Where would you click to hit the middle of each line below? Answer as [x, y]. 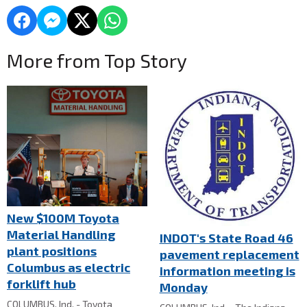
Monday [183, 287]
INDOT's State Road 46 [226, 238]
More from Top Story [97, 60]
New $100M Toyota [63, 218]
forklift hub [41, 283]
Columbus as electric [69, 267]
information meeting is [227, 271]
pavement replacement [229, 255]
